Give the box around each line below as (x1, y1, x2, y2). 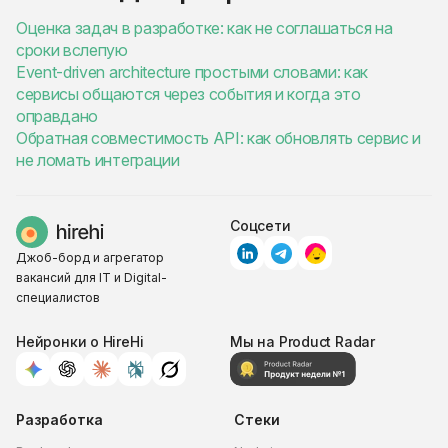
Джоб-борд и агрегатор (16, 250, 164, 266)
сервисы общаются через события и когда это (16, 84, 361, 105)
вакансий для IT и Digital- (16, 270, 167, 286)
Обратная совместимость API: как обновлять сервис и (16, 128, 421, 149)
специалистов (16, 290, 100, 306)
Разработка (16, 411, 103, 429)
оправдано (16, 106, 99, 127)
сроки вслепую (16, 40, 128, 61)
